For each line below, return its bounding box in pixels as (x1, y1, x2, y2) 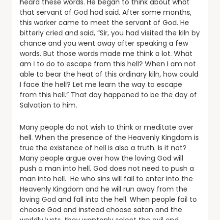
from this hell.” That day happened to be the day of (20, 90, 197, 100)
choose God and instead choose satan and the (20, 205, 182, 215)
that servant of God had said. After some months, (20, 7, 192, 18)
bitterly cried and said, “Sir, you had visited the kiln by (20, 28, 200, 38)
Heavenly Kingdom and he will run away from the (20, 184, 188, 194)
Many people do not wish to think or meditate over (20, 122, 193, 133)
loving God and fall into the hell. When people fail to (20, 194, 197, 205)
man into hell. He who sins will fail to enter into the (20, 174, 193, 184)
